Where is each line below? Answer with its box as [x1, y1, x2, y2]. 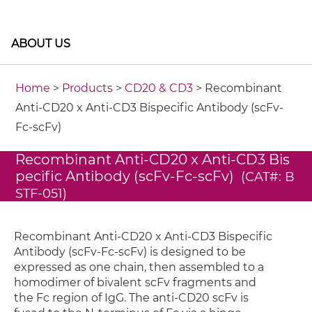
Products [62, 81, 114, 95]
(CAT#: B [241, 169, 295, 185]
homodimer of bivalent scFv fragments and [14, 276, 256, 289]
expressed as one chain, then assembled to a [14, 260, 264, 274]
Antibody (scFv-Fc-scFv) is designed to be [14, 245, 246, 258]
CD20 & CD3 [125, 81, 194, 95]
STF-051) [15, 186, 68, 201]
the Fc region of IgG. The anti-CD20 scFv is [14, 291, 249, 304]
